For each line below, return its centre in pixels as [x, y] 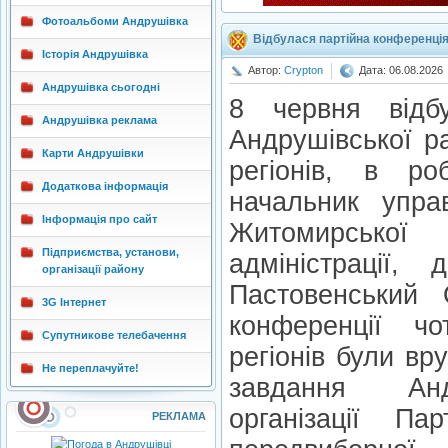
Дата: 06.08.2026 [401, 70]
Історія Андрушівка [95, 54]
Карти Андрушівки [93, 153]
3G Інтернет [74, 302]
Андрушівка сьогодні [101, 87]
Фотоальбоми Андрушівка [115, 21]
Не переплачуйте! [90, 368]
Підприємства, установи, [110, 252]
